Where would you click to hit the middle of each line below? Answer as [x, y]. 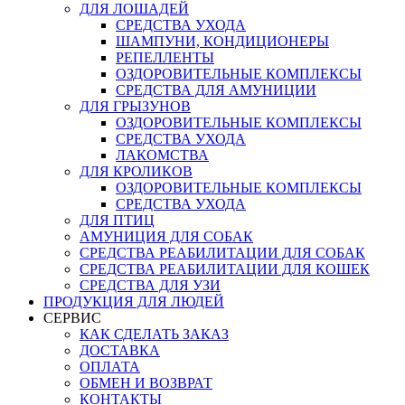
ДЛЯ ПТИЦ [117, 220]
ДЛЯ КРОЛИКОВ [136, 171]
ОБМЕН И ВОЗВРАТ [146, 383]
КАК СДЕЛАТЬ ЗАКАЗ [154, 334]
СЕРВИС [72, 318]
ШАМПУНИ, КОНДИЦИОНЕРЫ [222, 41]
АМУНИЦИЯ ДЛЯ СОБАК [166, 236]
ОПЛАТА [110, 367]
